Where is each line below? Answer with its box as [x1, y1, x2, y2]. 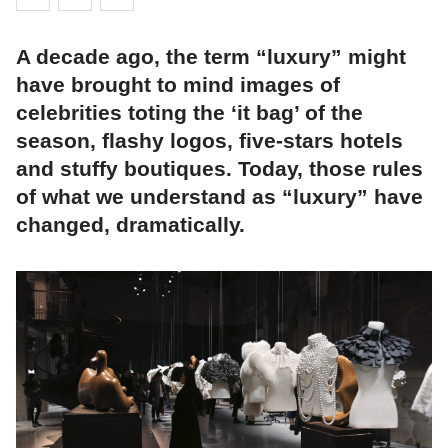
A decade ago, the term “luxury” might [16, 45, 406, 69]
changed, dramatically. [16, 213, 245, 237]
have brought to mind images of [16, 73, 340, 97]
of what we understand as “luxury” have [16, 185, 423, 209]
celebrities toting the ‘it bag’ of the [16, 101, 363, 125]
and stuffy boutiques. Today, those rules [16, 157, 423, 181]
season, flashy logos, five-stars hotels [16, 129, 403, 153]
